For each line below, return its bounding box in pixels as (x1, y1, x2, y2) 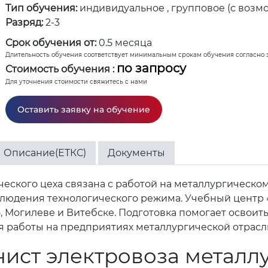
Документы (108, 147, 165, 159)
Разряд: (5, 17, 43, 28)
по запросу (117, 61, 186, 75)
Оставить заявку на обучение (17, 104, 150, 115)
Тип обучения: (5, 2, 77, 14)
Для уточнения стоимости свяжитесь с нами (5, 78, 147, 86)
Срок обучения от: (5, 37, 96, 48)
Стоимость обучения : (5, 63, 114, 75)
